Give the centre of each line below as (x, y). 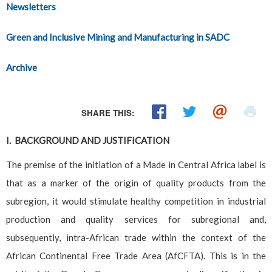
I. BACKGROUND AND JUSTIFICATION (88, 140)
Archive (22, 67)
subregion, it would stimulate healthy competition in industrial (136, 201)
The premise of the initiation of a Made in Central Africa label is (136, 164)
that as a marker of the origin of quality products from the (136, 182)
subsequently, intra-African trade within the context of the (136, 237)
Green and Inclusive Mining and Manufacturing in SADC (118, 37)
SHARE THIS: (108, 112)
